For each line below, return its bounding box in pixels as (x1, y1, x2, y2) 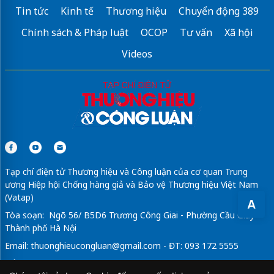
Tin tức (15, 4, 48, 18)
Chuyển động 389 (179, 4, 259, 18)
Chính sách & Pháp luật (21, 25, 128, 39)
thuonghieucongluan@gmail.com (30, 239, 161, 251)
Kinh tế (61, 4, 94, 18)
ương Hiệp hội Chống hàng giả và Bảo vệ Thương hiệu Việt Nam (4, 178, 258, 190)
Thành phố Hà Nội (4, 221, 79, 234)
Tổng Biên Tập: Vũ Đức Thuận (4, 257, 126, 269)
